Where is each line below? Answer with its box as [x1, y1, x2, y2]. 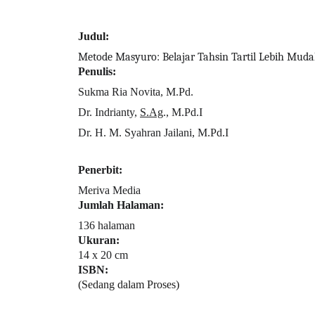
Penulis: [78, 65, 116, 77]
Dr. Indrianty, [78, 106, 140, 118]
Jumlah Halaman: [78, 199, 164, 211]
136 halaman [78, 219, 135, 231]
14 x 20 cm [78, 249, 128, 261]
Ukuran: [78, 234, 120, 246]
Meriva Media [78, 184, 141, 196]
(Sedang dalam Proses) [78, 278, 179, 290]
